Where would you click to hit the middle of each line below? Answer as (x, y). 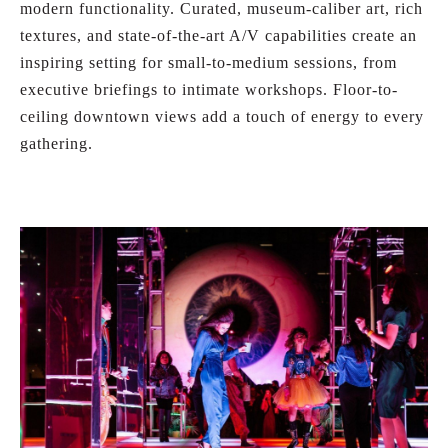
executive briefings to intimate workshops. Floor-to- (209, 90)
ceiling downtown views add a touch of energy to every (222, 117)
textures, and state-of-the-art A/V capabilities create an (218, 36)
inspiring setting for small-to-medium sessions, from (208, 63)
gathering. (56, 144)
